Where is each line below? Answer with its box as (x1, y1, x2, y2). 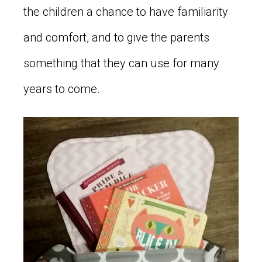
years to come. (23, 82, 100, 96)
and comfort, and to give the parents (23, 30, 209, 45)
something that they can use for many (23, 56, 219, 71)
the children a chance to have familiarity (23, 5, 228, 19)
